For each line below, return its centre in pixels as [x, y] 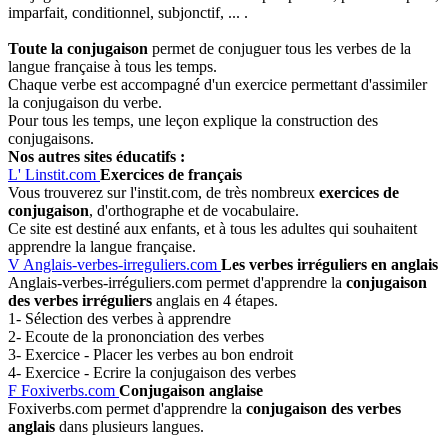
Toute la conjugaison [78, 48]
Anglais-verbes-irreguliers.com [120, 264]
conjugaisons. [51, 138]
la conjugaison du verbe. [85, 102]
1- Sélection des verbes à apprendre [119, 318]
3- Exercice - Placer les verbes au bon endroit [150, 354]
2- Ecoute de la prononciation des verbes [136, 336]
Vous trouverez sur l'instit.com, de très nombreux [163, 192]
